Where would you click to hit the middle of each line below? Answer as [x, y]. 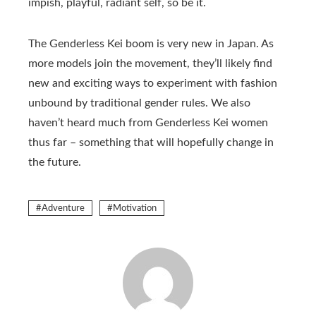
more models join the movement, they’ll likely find [150, 63]
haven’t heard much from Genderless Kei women [148, 123]
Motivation [135, 208]
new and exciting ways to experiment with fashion [153, 83]
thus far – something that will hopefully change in [151, 142]
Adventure [63, 208]
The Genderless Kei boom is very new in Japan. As [151, 44]
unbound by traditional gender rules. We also [139, 103]
